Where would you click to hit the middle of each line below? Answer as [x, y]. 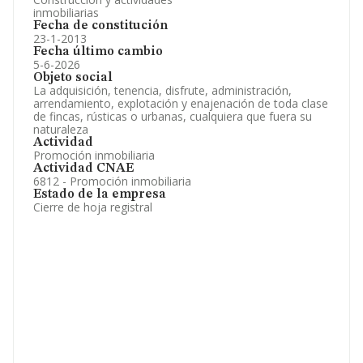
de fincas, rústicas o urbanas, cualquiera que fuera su [173, 116]
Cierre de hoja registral [93, 207]
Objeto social [73, 78]
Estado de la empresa [100, 194]
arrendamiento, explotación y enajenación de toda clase [181, 103]
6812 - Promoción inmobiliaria [112, 181]
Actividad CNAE [83, 169]
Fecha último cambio [98, 52]
